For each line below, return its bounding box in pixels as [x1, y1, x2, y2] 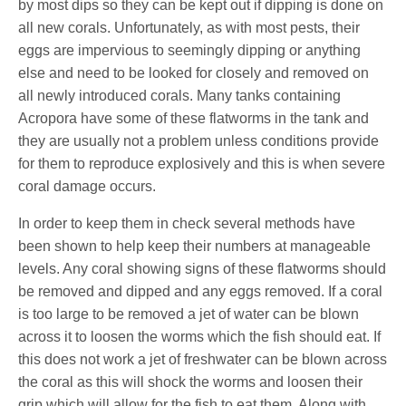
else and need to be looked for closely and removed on [18, 64, 370, 81]
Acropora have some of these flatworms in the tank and [18, 110, 370, 126]
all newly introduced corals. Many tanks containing [18, 87, 342, 103]
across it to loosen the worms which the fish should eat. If [18, 328, 382, 344]
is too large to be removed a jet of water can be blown [18, 305, 360, 322]
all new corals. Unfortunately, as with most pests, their [18, 19, 361, 35]
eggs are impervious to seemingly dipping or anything [18, 42, 362, 58]
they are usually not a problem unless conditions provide [18, 132, 380, 149]
